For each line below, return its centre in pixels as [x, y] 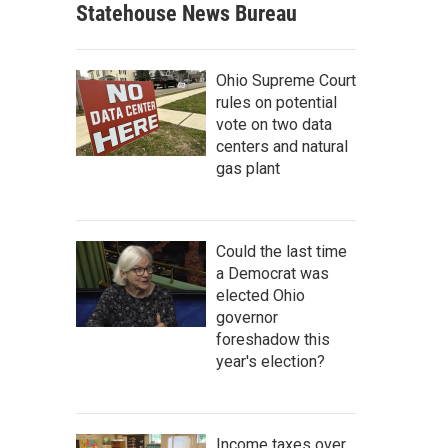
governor [247, 317]
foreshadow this [273, 339]
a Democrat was [272, 273]
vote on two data [274, 124]
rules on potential [276, 102]
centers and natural [282, 146]
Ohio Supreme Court [286, 80]
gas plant [248, 168]
